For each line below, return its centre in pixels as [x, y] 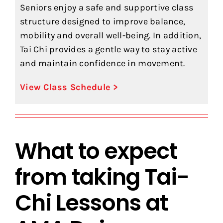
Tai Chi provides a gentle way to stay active [108, 50]
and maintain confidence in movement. [102, 63]
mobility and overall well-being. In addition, [111, 36]
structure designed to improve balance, [103, 22]
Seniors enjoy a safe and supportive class [107, 8]
